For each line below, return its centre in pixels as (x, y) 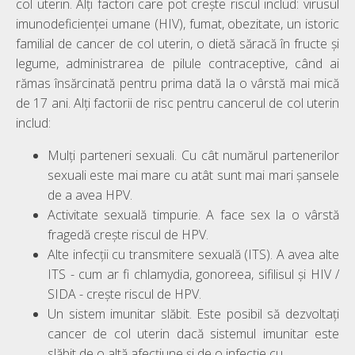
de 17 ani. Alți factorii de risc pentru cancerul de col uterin (177, 103)
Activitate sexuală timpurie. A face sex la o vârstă (193, 214)
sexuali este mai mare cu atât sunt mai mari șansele (193, 175)
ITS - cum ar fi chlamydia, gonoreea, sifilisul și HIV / (193, 274)
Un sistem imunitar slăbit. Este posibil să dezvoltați (193, 313)
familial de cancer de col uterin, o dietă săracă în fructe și (177, 43)
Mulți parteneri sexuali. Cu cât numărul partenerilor (193, 155)
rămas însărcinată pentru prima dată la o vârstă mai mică (177, 83)
